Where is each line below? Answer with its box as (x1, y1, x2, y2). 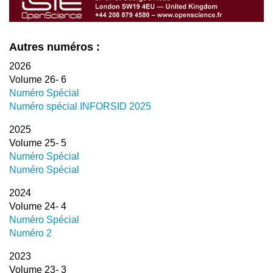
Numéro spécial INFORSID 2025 (9, 101, 151, 112)
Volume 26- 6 (9, 74, 66, 85)
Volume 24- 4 (9, 200, 66, 211)
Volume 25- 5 (9, 137, 66, 148)
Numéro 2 (9, 227, 52, 238)
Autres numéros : (9, 40, 100, 53)
